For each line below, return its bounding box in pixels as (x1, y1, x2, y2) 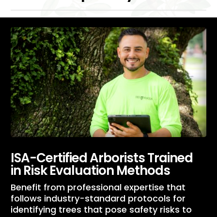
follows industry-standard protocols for (11, 192, 186, 205)
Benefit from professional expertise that (11, 181, 186, 194)
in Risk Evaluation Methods (11, 162, 170, 180)
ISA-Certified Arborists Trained (11, 149, 193, 167)
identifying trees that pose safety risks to (11, 203, 192, 216)
